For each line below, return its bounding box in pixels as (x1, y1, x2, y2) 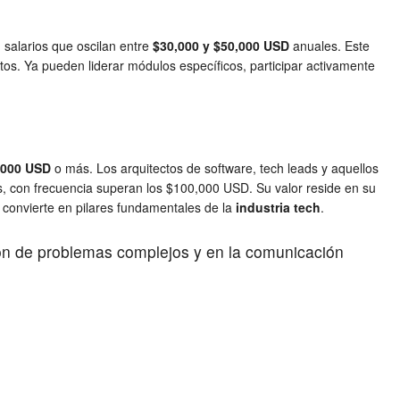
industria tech (236, 198, 321, 216)
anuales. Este (289, 37, 370, 54)
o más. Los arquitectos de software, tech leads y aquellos (51, 159, 379, 177)
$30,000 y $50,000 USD (153, 37, 289, 54)
